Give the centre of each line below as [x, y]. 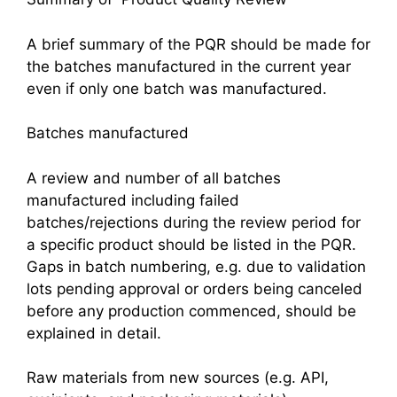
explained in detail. [94, 333]
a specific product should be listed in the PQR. [191, 244]
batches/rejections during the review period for [194, 222]
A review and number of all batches [154, 178]
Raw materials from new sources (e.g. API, [178, 378]
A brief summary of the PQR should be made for [198, 44]
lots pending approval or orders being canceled [195, 288]
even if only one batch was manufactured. [177, 88]
